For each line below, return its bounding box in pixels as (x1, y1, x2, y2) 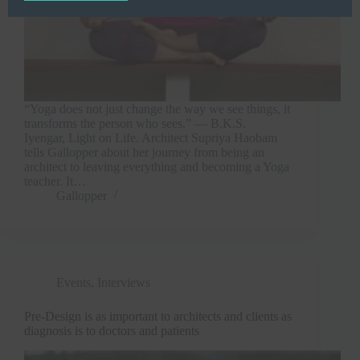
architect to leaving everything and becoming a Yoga (24, 159, 289, 174)
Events (56, 275, 91, 289)
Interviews (97, 275, 150, 289)
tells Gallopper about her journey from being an (24, 145, 264, 159)
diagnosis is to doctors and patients (24, 323, 199, 337)
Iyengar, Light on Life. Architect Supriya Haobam (24, 130, 277, 145)
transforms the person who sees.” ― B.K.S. (24, 116, 246, 130)
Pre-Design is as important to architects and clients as (24, 309, 292, 323)
